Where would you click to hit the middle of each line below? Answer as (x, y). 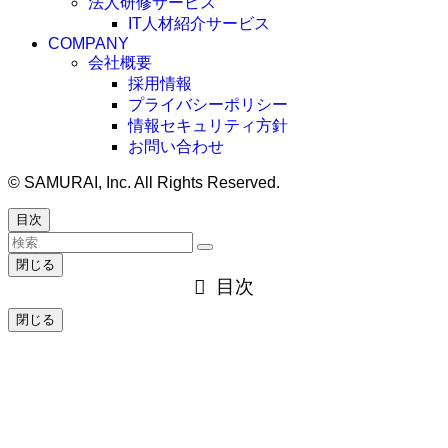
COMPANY (88, 44)
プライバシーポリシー (208, 105)
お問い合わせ (176, 147)
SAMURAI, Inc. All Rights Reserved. (150, 183)
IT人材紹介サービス (199, 24)
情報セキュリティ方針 (208, 126)
